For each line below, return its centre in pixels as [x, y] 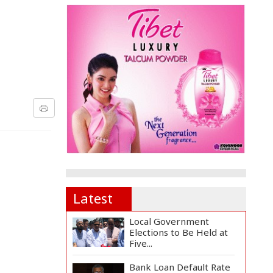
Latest [93, 198]
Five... [141, 243]
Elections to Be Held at [179, 232]
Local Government [169, 221]
